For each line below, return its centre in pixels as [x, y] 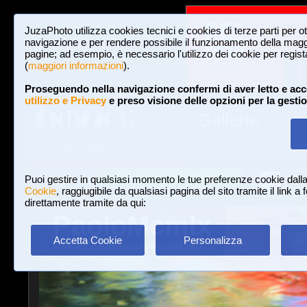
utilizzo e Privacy [65, 100]
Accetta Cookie [88, 240]
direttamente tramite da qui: [85, 202]
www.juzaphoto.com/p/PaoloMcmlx [128, 246]
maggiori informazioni [76, 65]
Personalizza [212, 240]
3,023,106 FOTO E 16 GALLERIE [228, 145]
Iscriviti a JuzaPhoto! [171, 178]
